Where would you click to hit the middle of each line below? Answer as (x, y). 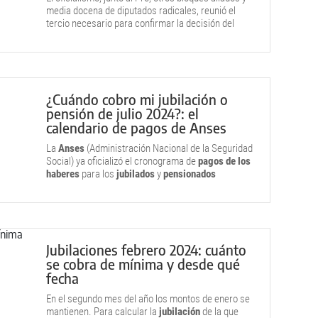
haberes (63, 174)
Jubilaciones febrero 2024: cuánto (146, 250)
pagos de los (224, 161)
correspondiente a (84, 187)
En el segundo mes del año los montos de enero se (148, 299)
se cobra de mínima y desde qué (143, 264)
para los (98, 174)
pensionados (190, 174)
